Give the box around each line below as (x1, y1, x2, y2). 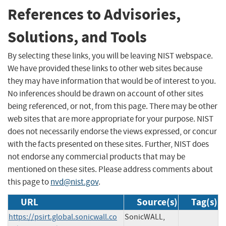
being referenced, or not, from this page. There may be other (8, 100, 217, 111)
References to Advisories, (8, 4, 181, 25)
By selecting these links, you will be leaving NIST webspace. (8, 50, 213, 61)
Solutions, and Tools (8, 27, 147, 48)
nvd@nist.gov (50, 176, 98, 187)
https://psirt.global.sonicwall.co (9, 211, 117, 222)
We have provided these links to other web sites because (8, 63, 202, 74)
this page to (8, 176, 50, 187)
